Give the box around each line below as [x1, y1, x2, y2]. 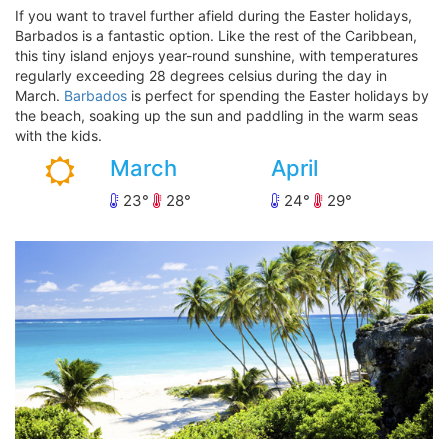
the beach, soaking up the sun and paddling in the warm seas [15, 107, 418, 125]
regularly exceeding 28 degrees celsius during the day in [15, 67, 387, 85]
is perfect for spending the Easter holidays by [127, 87, 429, 105]
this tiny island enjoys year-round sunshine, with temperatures [15, 47, 418, 65]
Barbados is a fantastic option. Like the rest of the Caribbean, [15, 27, 417, 45]
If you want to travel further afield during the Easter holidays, [15, 7, 412, 25]
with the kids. [15, 127, 102, 145]
